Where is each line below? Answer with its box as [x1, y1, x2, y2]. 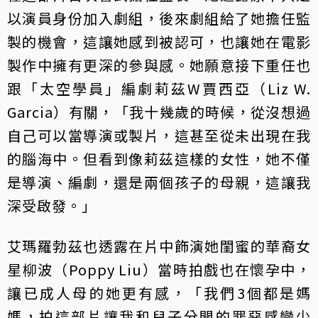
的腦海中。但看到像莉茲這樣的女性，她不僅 [7, 148, 311, 170]
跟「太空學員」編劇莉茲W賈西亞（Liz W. [7, 78, 311, 99]
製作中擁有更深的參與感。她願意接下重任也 [7, 55, 311, 76]
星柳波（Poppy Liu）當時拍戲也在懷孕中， [7, 259, 311, 280]
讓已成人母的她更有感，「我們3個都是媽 [7, 283, 311, 304]
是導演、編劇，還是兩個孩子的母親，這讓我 [7, 172, 311, 193]
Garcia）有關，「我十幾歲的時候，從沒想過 [7, 102, 311, 123]
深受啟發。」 [7, 195, 97, 216]
